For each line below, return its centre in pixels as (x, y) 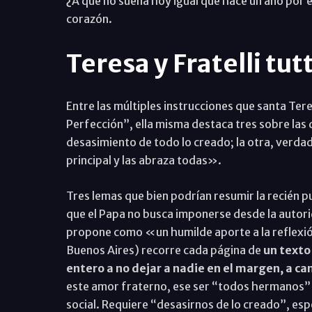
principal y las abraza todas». (143, 160)
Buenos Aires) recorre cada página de (163, 250)
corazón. (89, 18)
